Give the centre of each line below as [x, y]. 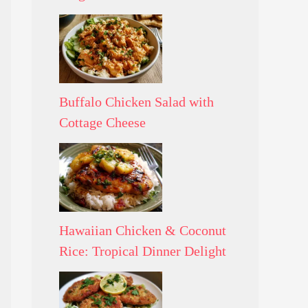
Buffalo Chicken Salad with [136, 101]
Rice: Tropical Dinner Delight [143, 251]
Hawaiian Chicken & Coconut [143, 230]
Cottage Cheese [102, 122]
